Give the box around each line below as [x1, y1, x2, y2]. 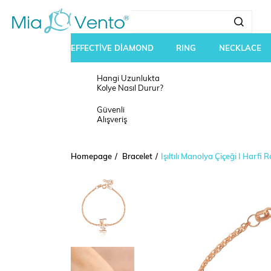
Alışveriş [97, 116, 127, 124]
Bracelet [122, 153, 152, 161]
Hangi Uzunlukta [97, 75, 160, 83]
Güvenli [97, 106, 125, 114]
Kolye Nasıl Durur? [97, 85, 163, 93]
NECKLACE [218, 44, 261, 53]
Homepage [71, 153, 112, 161]
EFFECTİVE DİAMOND [71, 44, 154, 53]
